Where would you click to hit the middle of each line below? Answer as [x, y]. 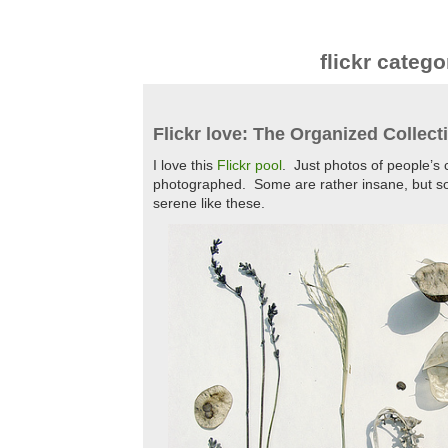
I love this [185, 165]
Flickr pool [249, 165]
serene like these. [209, 203]
